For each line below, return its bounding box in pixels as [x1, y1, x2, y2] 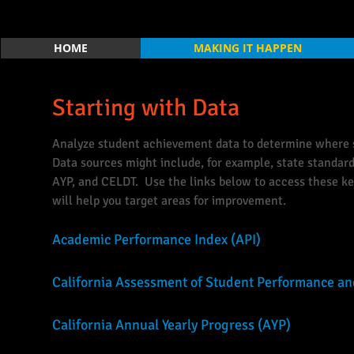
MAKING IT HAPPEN [193, 40, 302, 55]
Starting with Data [52, 93, 239, 122]
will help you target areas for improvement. [52, 193, 292, 209]
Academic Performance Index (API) [52, 231, 261, 248]
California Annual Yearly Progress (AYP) [52, 316, 291, 333]
